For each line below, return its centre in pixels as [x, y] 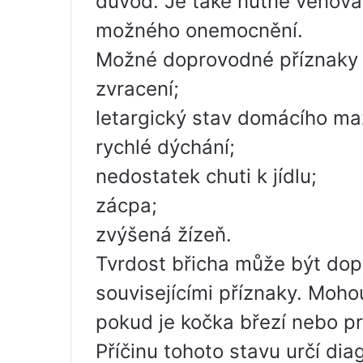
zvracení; [137, 89]
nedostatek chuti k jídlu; [206, 176]
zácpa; [126, 205]
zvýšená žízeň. [164, 235]
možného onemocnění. [199, 30]
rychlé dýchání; [165, 147]
